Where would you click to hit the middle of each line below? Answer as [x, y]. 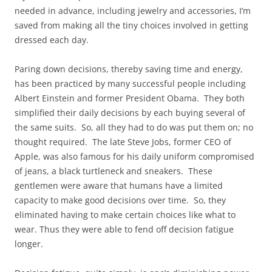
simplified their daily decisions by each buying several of [130, 113]
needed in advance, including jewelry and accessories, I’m [133, 11]
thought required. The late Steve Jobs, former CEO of [123, 142]
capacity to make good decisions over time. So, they [120, 200]
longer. [29, 244]
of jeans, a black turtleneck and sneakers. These [114, 171]
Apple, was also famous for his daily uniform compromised [134, 157]
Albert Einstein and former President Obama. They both [130, 98]
